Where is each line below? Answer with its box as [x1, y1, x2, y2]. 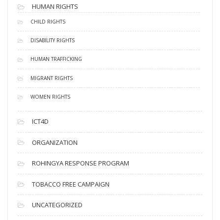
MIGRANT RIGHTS [30, 74, 73, 82]
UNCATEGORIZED [32, 200, 82, 210]
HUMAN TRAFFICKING [30, 55, 82, 63]
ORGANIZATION [32, 137, 78, 147]
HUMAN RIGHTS [32, 2, 78, 11]
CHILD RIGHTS [30, 18, 65, 25]
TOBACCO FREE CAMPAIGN [32, 179, 110, 189]
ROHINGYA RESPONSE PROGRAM [32, 159, 129, 168]
